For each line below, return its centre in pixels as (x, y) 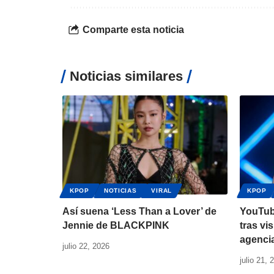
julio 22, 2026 (86, 246)
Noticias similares (126, 76)
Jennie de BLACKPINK (116, 225)
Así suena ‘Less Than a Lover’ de (139, 211)
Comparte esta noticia (133, 30)
